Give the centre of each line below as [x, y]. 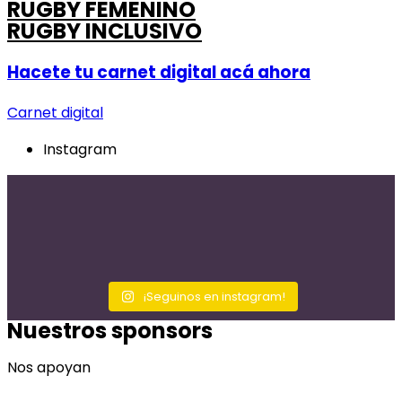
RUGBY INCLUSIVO [105, 31]
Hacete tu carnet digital [112, 72]
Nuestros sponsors [110, 331]
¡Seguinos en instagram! [214, 297]
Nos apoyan [49, 368]
